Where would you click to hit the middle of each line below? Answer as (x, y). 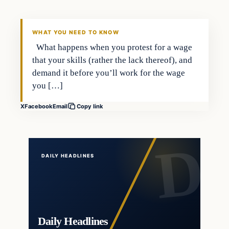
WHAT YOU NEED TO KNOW (76, 33)
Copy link (90, 107)
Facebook (39, 106)
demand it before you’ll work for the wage (109, 73)
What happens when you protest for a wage (112, 48)
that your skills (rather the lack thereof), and (112, 60)
